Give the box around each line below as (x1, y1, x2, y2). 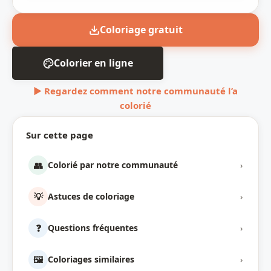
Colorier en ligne (53, 56, 133, 70)
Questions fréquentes (48, 222, 138, 234)
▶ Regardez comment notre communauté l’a (33, 85, 238, 97)
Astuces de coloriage (48, 191, 134, 203)
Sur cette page (26, 129, 93, 142)
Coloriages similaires (48, 253, 134, 266)
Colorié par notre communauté (48, 159, 178, 171)
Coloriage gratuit (99, 23, 183, 37)
